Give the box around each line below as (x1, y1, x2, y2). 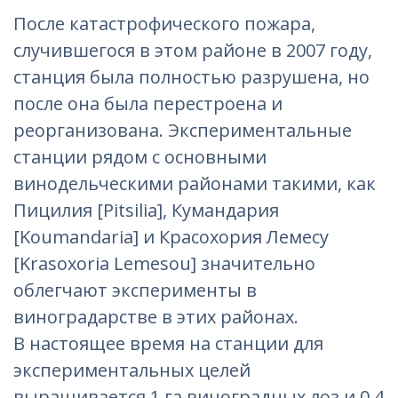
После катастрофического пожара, (13, 12, 315, 36)
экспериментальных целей (13, 358, 251, 382)
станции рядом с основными (13, 145, 267, 169)
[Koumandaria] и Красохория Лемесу (13, 225, 329, 249)
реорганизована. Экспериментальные (13, 118, 352, 142)
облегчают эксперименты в (13, 278, 257, 302)
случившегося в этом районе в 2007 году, (13, 38, 372, 62)
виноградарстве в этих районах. (13, 305, 298, 329)
